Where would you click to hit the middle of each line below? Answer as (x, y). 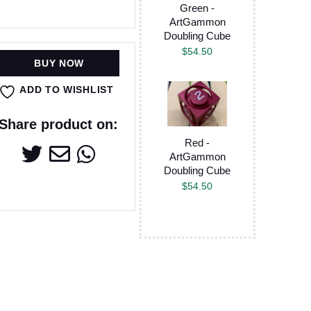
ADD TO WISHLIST (67, 90)
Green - (197, 8)
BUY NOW (59, 64)
